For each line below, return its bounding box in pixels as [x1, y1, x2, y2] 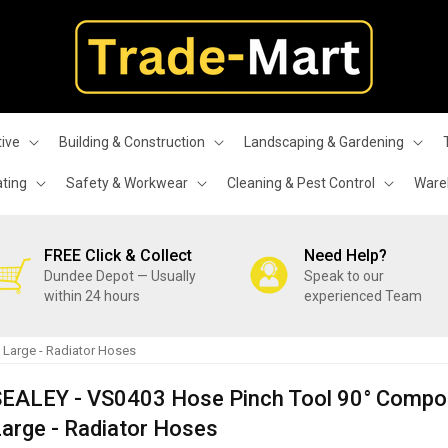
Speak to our [304, 268, 385, 284]
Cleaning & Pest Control [227, 175, 375, 191]
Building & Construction [58, 134, 205, 150]
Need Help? [304, 246, 388, 265]
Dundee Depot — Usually [44, 268, 196, 284]
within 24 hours [44, 288, 140, 304]
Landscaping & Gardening [243, 134, 404, 150]
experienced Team [304, 288, 423, 304]
